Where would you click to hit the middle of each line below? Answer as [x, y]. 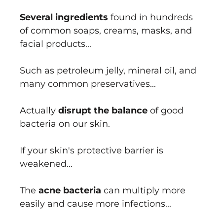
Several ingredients [64, 18]
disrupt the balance [103, 111]
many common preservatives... [88, 84]
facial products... [55, 44]
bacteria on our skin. [65, 124]
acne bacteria [70, 191]
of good [166, 111]
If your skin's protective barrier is [92, 151]
